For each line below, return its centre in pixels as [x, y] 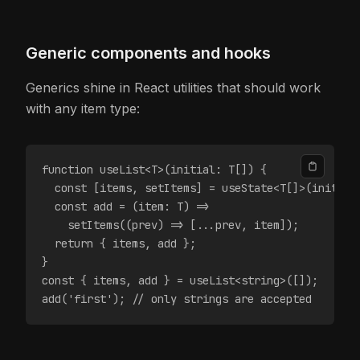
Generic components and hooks [148, 53]
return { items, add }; [119, 243]
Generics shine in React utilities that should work [173, 88]
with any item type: [83, 108]
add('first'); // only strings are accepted [177, 299]
